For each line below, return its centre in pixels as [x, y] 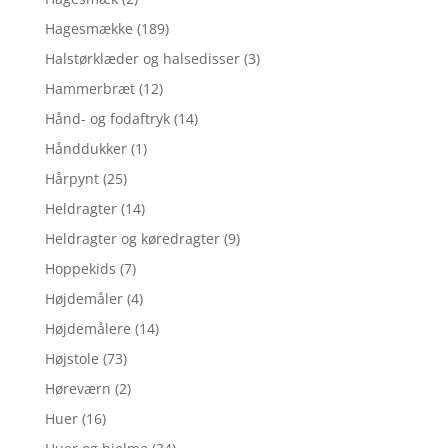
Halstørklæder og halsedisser [142, 58]
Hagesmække [88, 28]
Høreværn [77, 388]
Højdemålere [87, 328]
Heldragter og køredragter [132, 238]
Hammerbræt [89, 88]
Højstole [71, 358]
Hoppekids [80, 268]
